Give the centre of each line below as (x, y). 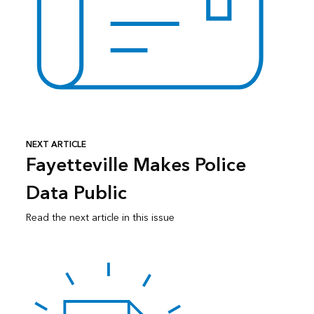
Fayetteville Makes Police (136, 166)
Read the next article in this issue (100, 218)
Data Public (76, 194)
